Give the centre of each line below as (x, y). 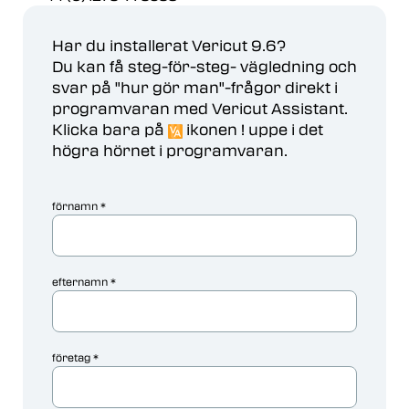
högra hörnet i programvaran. (170, 151)
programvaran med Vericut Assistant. (200, 109)
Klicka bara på (110, 130)
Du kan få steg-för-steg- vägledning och (204, 67)
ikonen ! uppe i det (253, 130)
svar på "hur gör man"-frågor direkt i (195, 88)
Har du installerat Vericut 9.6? (169, 46)
